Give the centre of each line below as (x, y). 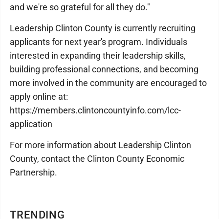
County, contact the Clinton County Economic (97, 158)
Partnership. (33, 172)
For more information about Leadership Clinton (100, 145)
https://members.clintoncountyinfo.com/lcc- (95, 110)
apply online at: (39, 96)
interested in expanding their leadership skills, (98, 55)
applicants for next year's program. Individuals (99, 42)
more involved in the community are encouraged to (108, 83)
